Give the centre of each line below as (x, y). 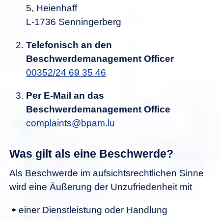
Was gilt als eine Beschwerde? (91, 153)
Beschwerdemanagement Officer (100, 58)
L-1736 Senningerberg (74, 22)
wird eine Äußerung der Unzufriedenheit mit (102, 187)
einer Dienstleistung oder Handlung (93, 210)
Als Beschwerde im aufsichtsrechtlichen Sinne (107, 173)
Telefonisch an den (69, 45)
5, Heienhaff (52, 8)
